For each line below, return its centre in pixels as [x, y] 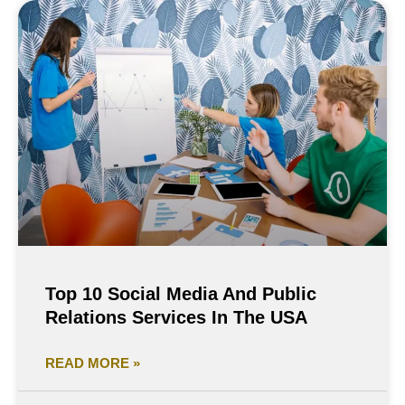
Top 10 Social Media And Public [181, 294]
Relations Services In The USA [176, 318]
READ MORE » [93, 363]
